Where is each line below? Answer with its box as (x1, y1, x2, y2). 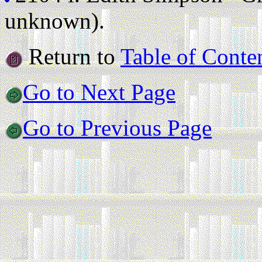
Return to (23, 44, 120, 69)
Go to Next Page (23, 80, 175, 105)
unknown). (5, 8, 105, 33)
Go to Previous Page (23, 115, 212, 140)
